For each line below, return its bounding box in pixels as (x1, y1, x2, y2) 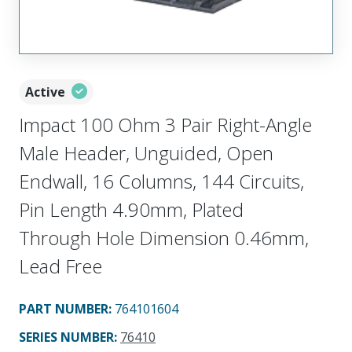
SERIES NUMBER (19, 328, 114, 346)
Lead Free (19, 252, 102, 279)
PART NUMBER (19, 299, 108, 317)
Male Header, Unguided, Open (19, 139, 273, 166)
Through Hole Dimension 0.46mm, (19, 224, 309, 251)
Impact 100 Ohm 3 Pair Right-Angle (19, 111, 312, 137)
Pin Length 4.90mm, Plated (19, 196, 244, 222)
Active (25, 82, 65, 101)
